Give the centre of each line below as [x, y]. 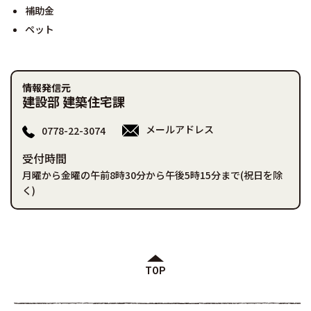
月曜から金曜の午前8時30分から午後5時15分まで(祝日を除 [152, 175]
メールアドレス [180, 129]
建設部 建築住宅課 [74, 101]
